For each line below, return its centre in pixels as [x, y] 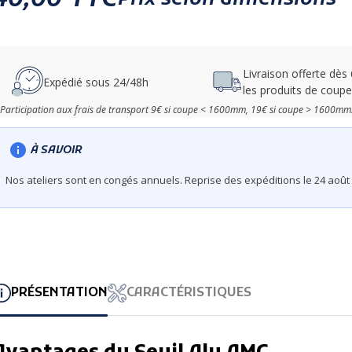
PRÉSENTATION [59, 293]
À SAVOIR [57, 150]
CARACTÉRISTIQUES [189, 293]
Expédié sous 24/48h [96, 82]
